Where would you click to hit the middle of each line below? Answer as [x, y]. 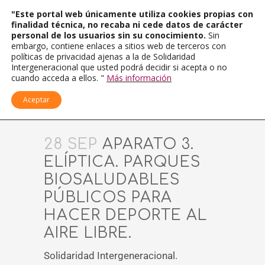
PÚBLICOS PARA [108, 198]
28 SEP [71, 144]
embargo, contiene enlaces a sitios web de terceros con [119, 46]
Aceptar [36, 100]
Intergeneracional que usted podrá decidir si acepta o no [119, 67]
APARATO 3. [146, 144]
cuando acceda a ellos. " [59, 78]
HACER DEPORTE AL [125, 215]
